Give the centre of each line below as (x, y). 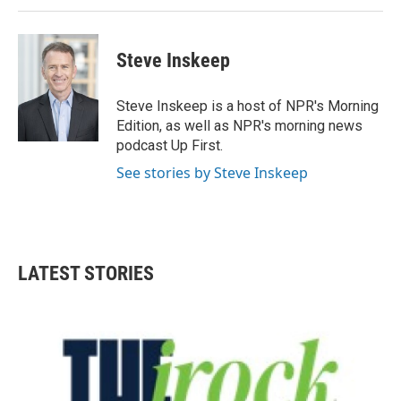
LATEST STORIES (86, 273)
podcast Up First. (170, 145)
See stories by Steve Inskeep (212, 173)
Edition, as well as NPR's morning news (239, 126)
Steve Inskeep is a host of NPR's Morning (247, 106)
